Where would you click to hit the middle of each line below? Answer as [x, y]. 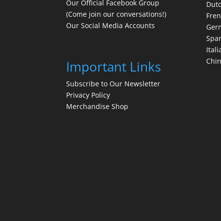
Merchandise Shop [97, 106]
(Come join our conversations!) [116, 14]
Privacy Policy [88, 95]
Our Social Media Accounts [111, 25]
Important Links [114, 66]
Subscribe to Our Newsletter [113, 83]
